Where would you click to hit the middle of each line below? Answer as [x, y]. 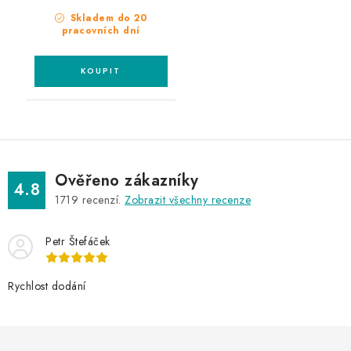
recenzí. [101, 199]
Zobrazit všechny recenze [188, 199]
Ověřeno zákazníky [127, 180]
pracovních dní [101, 30]
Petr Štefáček [78, 241]
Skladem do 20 [107, 18]
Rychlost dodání [47, 286]
